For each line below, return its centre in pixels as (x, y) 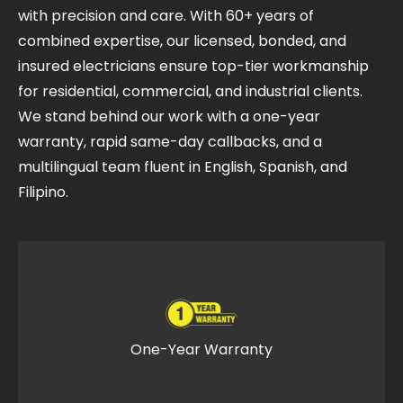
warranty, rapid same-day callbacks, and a (170, 141)
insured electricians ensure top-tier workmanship (193, 66)
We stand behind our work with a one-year (169, 116)
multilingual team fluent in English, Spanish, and (183, 166)
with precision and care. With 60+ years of (166, 15)
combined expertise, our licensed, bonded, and (182, 40)
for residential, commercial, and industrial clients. (190, 91)
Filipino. (43, 192)
